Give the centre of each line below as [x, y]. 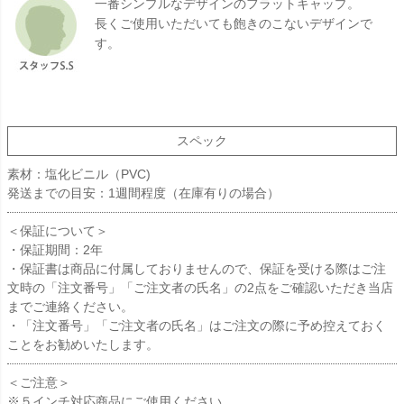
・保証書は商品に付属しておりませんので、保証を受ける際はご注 [197, 268]
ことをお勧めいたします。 [83, 344]
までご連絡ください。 [70, 306]
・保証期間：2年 [55, 249]
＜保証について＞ [58, 230]
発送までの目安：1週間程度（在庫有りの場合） [143, 193]
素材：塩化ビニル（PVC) [85, 174]
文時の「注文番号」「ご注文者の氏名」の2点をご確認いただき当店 [200, 287]
